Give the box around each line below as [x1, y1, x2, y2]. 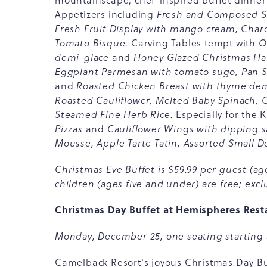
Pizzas [55, 122, 86, 135]
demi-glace [55, 51, 112, 64]
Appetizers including [55, 8, 157, 21]
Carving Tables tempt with [131, 36, 259, 49]
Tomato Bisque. [55, 36, 132, 49]
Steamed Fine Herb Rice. [55, 108, 176, 121]
